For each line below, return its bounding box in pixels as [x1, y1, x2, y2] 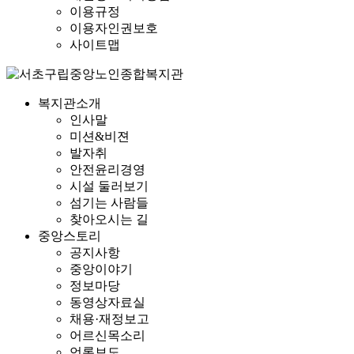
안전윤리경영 [70, 163, 145, 176]
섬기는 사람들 [70, 196, 149, 209]
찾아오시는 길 [70, 213, 149, 226]
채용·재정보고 [70, 312, 149, 326]
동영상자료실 [70, 296, 145, 309]
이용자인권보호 [70, 21, 158, 35]
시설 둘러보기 [70, 179, 149, 193]
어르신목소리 [70, 329, 145, 342]
